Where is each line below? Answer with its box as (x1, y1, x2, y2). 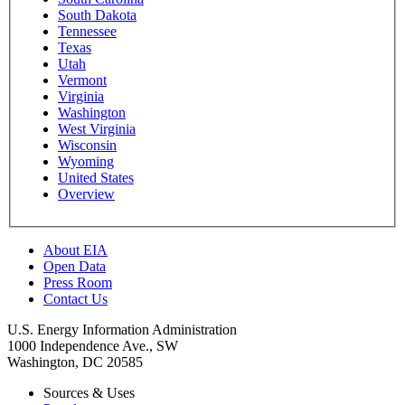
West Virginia (58, 121, 136, 137)
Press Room (43, 275, 112, 291)
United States (58, 170, 134, 186)
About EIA (43, 242, 108, 259)
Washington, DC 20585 (7, 354, 143, 371)
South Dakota (58, 7, 137, 24)
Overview (58, 186, 115, 202)
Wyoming (58, 154, 114, 170)
